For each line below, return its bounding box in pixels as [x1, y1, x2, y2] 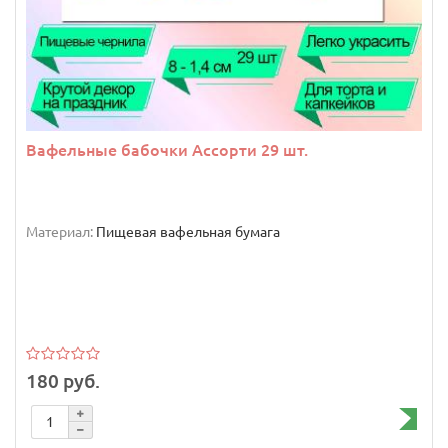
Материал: [26, 224, 93, 241]
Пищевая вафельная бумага [96, 224, 280, 241]
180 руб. [26, 369, 100, 392]
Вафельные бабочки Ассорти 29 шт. [26, 141, 308, 160]
